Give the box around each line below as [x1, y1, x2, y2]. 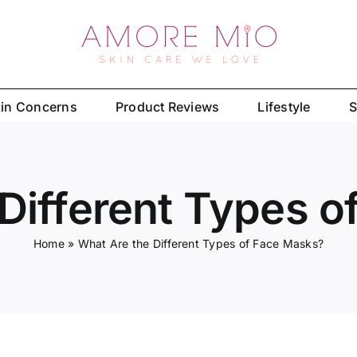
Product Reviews [115, 98, 220, 115]
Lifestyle [257, 98, 311, 115]
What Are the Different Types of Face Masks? [77, 236, 324, 250]
